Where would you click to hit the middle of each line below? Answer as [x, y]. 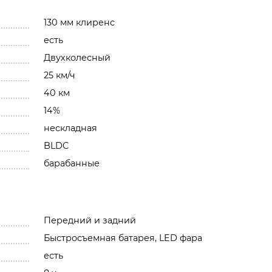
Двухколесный [77, 58]
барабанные [71, 164]
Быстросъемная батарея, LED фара [123, 238]
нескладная [70, 128]
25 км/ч [59, 76]
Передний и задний [90, 221]
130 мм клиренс [79, 23]
